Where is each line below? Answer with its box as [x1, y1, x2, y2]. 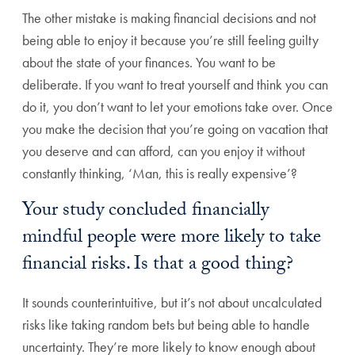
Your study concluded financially [22, 196, 269, 229]
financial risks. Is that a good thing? [22, 250, 293, 283]
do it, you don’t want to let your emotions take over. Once [22, 97, 333, 116]
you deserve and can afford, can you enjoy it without [22, 142, 305, 161]
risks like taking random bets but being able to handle [22, 315, 310, 334]
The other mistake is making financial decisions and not [22, 9, 316, 28]
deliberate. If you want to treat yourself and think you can [22, 75, 328, 94]
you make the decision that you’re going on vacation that [22, 120, 328, 139]
